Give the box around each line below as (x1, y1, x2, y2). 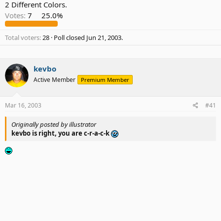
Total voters (5, 33, 39, 42)
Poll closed (54, 33, 86, 42)
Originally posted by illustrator (11, 119, 96, 129)
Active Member (34, 75, 75, 84)
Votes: (5, 10, 26, 21)
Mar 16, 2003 (5, 101, 41, 110)
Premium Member (81, 76, 129, 84)
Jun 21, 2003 (86, 33, 121, 42)
